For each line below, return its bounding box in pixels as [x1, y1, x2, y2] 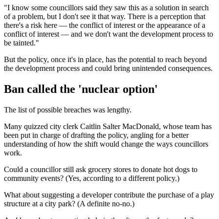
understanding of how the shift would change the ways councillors [4, 140, 208, 149]
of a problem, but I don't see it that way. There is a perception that [4, 12, 205, 21]
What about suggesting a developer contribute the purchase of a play [4, 191, 214, 199]
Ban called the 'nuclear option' [4, 83, 158, 96]
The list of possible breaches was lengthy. [4, 106, 133, 114]
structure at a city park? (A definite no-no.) [4, 199, 134, 208]
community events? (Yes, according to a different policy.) [4, 174, 179, 183]
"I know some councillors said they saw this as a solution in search [4, 3, 209, 12]
